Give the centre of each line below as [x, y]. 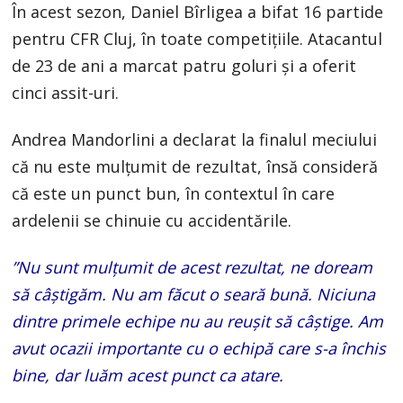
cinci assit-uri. [66, 92]
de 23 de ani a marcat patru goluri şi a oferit [184, 65]
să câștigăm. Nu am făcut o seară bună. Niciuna [194, 294]
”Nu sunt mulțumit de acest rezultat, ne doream [193, 267]
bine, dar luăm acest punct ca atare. [148, 375]
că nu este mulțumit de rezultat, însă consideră [195, 166]
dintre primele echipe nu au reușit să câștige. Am [198, 321]
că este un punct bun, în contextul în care [174, 193]
